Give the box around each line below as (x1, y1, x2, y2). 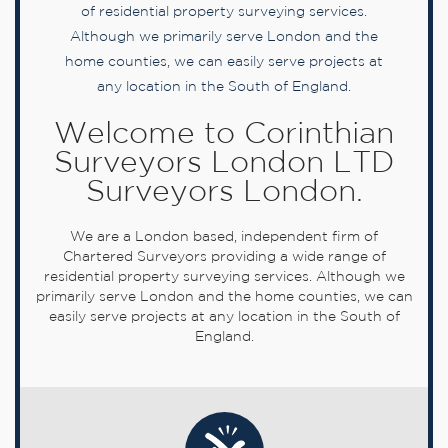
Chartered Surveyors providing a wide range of (62, 251, 386, 264)
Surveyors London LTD (54, 150, 394, 178)
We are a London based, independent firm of (70, 231, 378, 244)
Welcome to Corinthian (54, 121, 394, 149)
